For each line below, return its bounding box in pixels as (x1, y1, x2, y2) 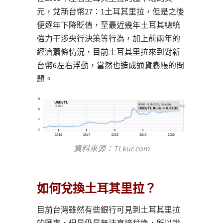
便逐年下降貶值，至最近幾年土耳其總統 (37, 19, 180, 30)
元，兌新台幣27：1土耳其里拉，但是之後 (37, 6, 184, 16)
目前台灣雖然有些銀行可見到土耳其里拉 (37, 205, 180, 215)
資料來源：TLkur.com (74, 143, 149, 154)
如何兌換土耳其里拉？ (37, 181, 156, 196)
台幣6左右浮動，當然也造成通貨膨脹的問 (37, 60, 184, 70)
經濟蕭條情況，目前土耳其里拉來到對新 (37, 46, 180, 57)
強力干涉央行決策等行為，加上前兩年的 (37, 33, 180, 43)
